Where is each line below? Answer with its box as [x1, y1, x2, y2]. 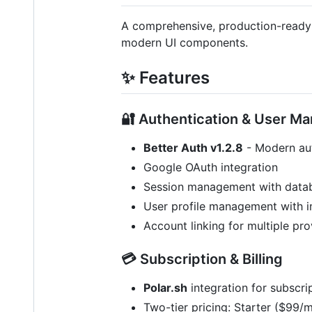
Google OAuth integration [143, 159, 278, 174]
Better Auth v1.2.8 [143, 140, 243, 155]
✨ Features [121, 67, 210, 88]
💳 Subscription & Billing [121, 250, 283, 267]
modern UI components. [121, 35, 248, 49]
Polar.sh [143, 280, 187, 295]
